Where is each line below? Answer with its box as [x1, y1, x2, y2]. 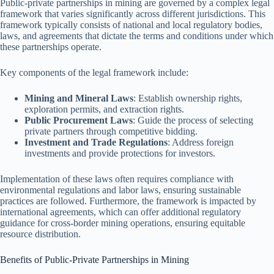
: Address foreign [168, 136, 234, 147]
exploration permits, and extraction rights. [24, 103, 184, 114]
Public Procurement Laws [24, 114, 133, 125]
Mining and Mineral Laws [24, 92, 133, 103]
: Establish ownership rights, [133, 92, 242, 103]
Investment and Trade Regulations [24, 136, 168, 147]
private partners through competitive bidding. [24, 125, 198, 136]
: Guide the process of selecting [133, 114, 253, 125]
